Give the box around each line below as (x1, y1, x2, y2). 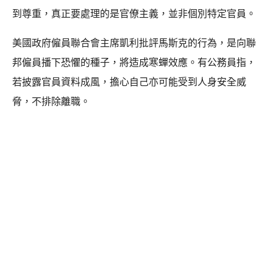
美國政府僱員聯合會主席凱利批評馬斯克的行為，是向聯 (12, 37, 256, 49)
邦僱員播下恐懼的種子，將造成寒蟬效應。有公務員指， (12, 56, 256, 68)
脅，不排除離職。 (12, 95, 90, 107)
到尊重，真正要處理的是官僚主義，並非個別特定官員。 (12, 7, 256, 19)
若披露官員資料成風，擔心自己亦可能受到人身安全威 (12, 76, 246, 88)
